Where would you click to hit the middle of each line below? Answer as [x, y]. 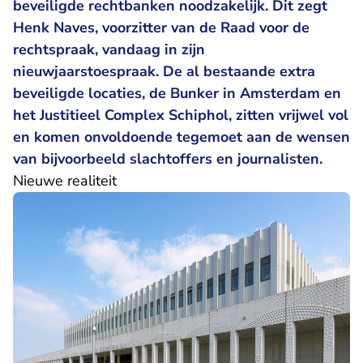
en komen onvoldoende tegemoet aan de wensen [181, 137]
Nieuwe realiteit [65, 181]
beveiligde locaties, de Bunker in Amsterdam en [177, 93]
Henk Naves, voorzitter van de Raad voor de [161, 28]
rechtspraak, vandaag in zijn [109, 49]
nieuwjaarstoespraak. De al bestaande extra [164, 71]
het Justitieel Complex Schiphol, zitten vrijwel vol [181, 115]
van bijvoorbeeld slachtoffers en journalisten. [168, 159]
